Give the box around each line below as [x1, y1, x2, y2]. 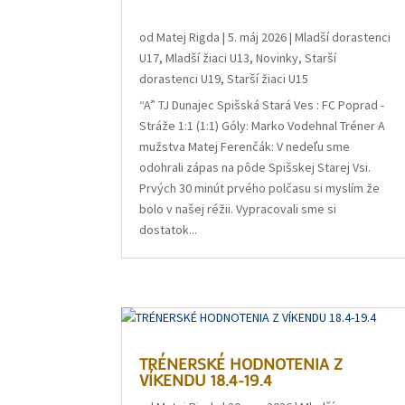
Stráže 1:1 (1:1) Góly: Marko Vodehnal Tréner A [139, 118, 386, 134]
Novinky [256, 50, 299, 66]
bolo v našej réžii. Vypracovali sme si [139, 201, 337, 217]
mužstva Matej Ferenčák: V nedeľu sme [139, 138, 351, 155]
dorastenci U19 [139, 71, 221, 87]
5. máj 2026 [228, 29, 287, 45]
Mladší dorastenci [295, 29, 391, 45]
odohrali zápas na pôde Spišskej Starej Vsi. [139, 159, 372, 175]
